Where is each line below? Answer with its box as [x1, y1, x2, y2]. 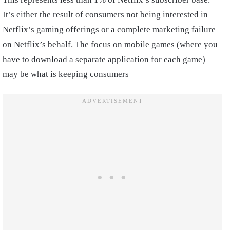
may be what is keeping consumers [3, 69, 131, 80]
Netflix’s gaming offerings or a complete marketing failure [3, 25, 216, 35]
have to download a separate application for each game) [3, 54, 205, 65]
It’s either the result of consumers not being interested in [3, 10, 208, 20]
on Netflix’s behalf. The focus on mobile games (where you [3, 40, 218, 50]
